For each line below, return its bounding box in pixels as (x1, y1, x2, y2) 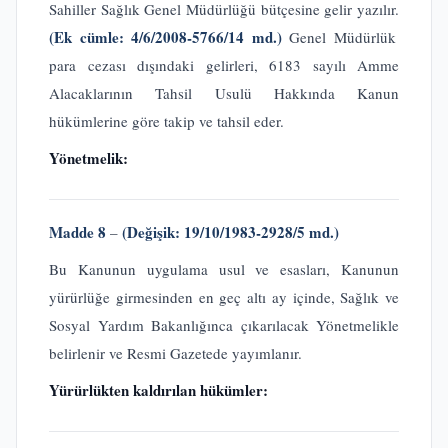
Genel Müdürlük (289, 27, 396, 47)
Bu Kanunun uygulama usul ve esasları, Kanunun (49, 259, 399, 279)
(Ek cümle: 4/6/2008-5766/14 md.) (49, 26, 289, 48)
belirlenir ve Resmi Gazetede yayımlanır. (49, 343, 302, 363)
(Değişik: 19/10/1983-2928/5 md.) (122, 221, 339, 243)
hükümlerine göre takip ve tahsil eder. (49, 111, 284, 131)
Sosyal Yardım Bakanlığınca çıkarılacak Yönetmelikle (49, 315, 399, 335)
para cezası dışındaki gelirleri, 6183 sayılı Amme (49, 55, 399, 75)
